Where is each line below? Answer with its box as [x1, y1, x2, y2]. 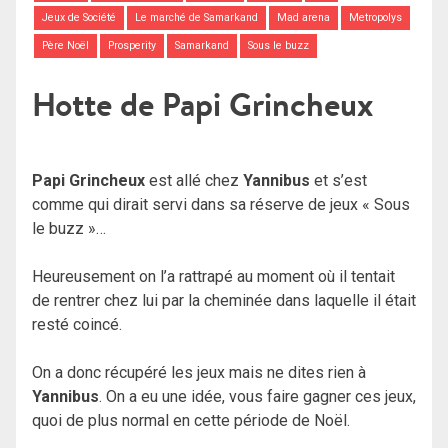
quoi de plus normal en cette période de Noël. [32, 410, 350, 430]
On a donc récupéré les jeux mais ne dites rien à [32, 362, 366, 382]
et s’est [310, 170, 367, 190]
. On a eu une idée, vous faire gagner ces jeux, [99, 386, 416, 406]
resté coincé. [32, 314, 122, 334]
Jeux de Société [41, 11, 116, 25]
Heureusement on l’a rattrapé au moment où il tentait [32, 266, 395, 286]
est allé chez [145, 170, 243, 190]
